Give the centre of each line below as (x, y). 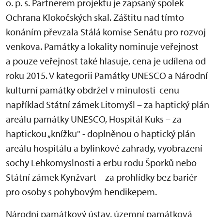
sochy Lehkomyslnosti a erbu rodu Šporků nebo (101, 163)
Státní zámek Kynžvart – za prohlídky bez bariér (101, 177)
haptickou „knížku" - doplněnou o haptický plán (101, 133)
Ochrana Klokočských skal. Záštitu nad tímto (95, 17)
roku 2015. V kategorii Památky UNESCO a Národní (107, 75)
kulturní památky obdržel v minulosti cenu (93, 90)
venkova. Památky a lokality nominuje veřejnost (102, 46)
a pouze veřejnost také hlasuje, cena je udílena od (106, 61)
